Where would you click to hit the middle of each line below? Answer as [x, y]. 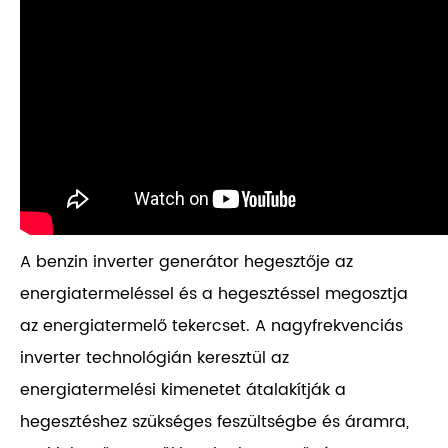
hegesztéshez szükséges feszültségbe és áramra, [214, 422]
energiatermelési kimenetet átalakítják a [183, 390]
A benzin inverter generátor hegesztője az [186, 262]
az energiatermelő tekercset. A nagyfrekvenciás [211, 326]
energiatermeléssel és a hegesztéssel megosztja [214, 294]
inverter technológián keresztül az [154, 358]
